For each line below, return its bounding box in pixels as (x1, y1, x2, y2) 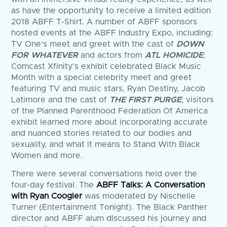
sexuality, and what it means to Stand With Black (11, 140, 201, 148)
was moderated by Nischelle (82, 192, 196, 200)
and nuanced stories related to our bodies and (11, 129, 192, 137)
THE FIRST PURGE (109, 95, 182, 104)
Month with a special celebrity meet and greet (11, 73, 192, 82)
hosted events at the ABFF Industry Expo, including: (11, 28, 213, 37)
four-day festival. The (11, 180, 97, 189)
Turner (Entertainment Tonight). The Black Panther (11, 203, 208, 211)
